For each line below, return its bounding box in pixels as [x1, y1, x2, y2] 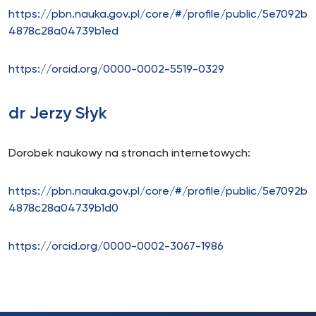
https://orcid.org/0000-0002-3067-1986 [8, 241, 224, 253]
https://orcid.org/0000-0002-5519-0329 [8, 64, 224, 75]
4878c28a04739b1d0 [8, 203, 119, 214]
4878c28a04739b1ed [8, 26, 119, 37]
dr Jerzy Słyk [8, 105, 107, 122]
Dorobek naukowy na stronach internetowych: [8, 148, 250, 159]
